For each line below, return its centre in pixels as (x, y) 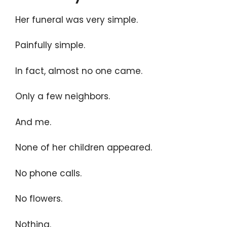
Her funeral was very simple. (77, 20)
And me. (33, 122)
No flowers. (39, 199)
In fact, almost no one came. (79, 71)
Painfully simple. (50, 45)
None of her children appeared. (84, 148)
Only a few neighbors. (63, 97)
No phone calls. (48, 173)
